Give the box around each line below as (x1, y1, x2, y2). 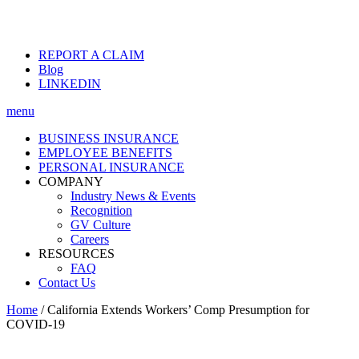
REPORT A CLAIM (38, 48, 144, 62)
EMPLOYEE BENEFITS (38, 146, 172, 159)
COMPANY (38, 175, 103, 188)
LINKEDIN (38, 77, 101, 91)
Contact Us (38, 276, 95, 289)
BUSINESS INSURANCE (38, 131, 179, 145)
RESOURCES (38, 247, 115, 260)
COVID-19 (6, 317, 65, 331)
